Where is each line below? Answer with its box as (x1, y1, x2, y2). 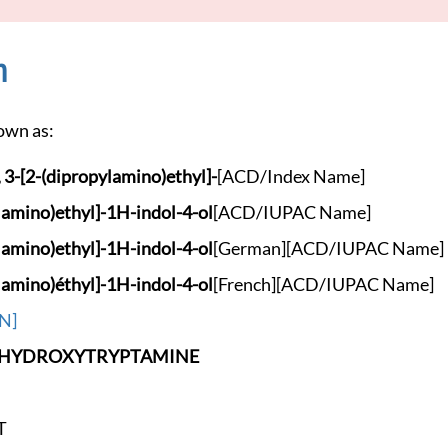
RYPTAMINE (96, 346, 199, 368)
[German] (213, 238, 286, 260)
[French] (213, 274, 276, 296)
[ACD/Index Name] (217, 166, 365, 188)
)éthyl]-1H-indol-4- (50, 274, 198, 296)
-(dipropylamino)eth (35, 166, 192, 188)
